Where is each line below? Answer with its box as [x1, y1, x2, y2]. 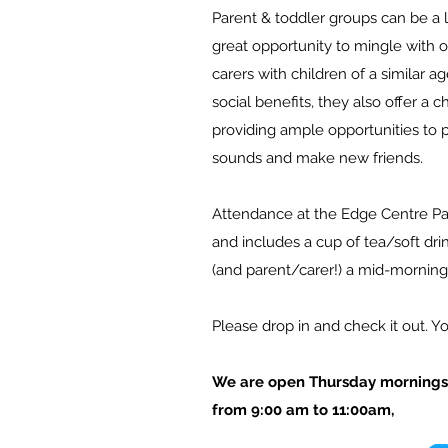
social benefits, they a [212, 93, 361, 111]
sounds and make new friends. [212, 149, 423, 167]
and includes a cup [212, 233, 342, 251]
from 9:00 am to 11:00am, [212, 401, 394, 419]
